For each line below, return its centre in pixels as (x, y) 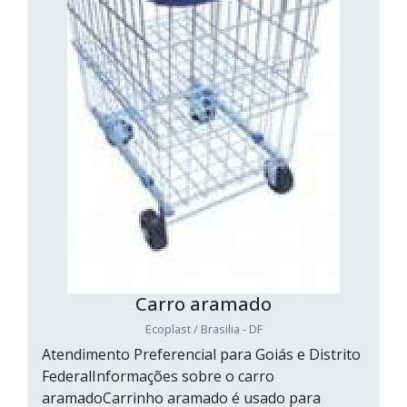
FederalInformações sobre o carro (158, 377)
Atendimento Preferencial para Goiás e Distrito (201, 355)
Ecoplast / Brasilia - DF (203, 329)
